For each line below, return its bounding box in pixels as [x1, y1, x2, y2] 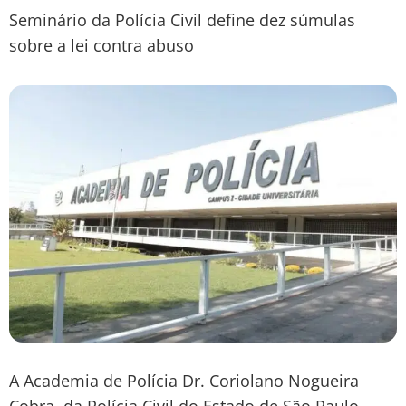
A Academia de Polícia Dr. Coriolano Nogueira [9, 369, 359, 391]
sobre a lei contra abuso [9, 34, 194, 56]
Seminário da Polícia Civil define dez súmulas [9, 8, 355, 31]
